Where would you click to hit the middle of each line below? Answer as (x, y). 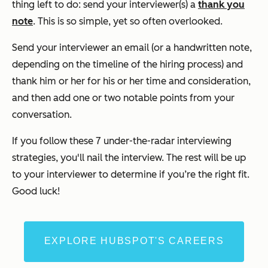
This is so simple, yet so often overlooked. (129, 21)
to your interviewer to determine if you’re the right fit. (131, 174)
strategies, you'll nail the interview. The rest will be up (129, 157)
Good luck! (36, 191)
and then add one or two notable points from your (123, 98)
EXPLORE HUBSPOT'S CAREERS (134, 240)
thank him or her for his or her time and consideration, (131, 81)
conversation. (42, 114)
